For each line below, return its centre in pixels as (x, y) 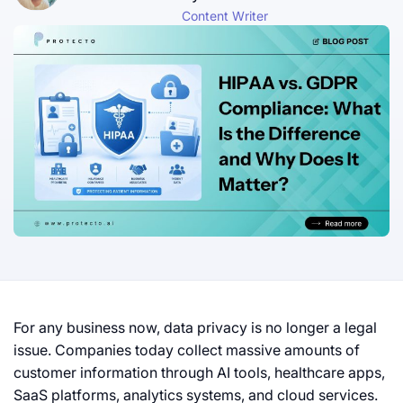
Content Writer (225, 16)
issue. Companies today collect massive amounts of (187, 350)
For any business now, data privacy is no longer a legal (195, 328)
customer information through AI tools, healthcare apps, (199, 373)
